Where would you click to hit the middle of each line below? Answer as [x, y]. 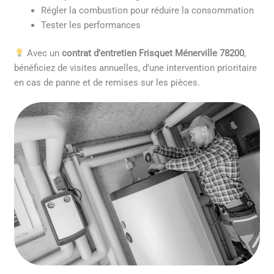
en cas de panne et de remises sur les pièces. [107, 82]
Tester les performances [91, 25]
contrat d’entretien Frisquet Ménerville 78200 [153, 53]
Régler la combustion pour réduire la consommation [148, 10]
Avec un [43, 53]
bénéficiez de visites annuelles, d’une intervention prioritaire [136, 68]
